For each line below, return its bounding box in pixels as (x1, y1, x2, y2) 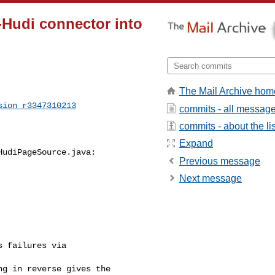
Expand (179, 138, 213, 149)
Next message (179, 173, 242, 184)
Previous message (179, 155, 260, 166)
